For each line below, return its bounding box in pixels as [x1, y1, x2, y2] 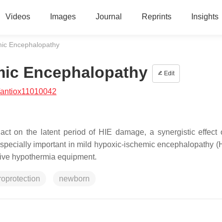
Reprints [141, 12, 171, 21]
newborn [59, 174, 90, 183]
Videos [5, 12, 30, 21]
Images [50, 12, 76, 21]
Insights [191, 12, 219, 21]
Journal [95, 12, 122, 21]
